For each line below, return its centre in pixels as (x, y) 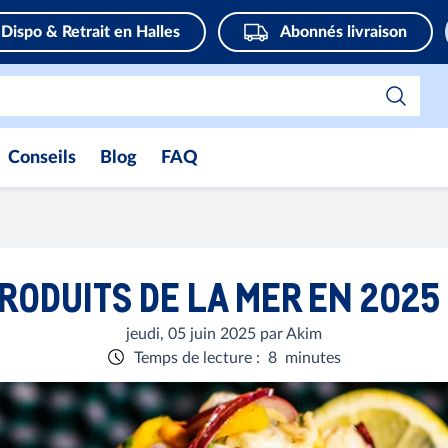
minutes (313, 358)
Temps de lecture (193, 358)
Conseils (42, 158)
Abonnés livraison (343, 32)
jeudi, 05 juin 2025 (191, 334)
